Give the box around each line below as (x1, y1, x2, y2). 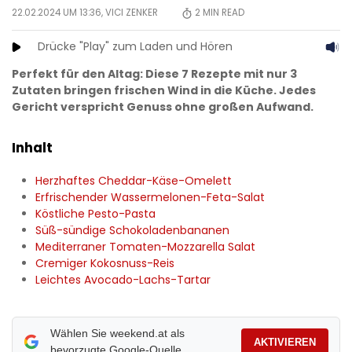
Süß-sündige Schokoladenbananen (35, 222, 229, 239)
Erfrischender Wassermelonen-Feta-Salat (35, 189, 265, 206)
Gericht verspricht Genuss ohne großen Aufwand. (12, 99, 313, 115)
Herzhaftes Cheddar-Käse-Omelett (35, 173, 232, 189)
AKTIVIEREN (254, 335, 316, 348)
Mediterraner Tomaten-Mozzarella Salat (35, 239, 255, 255)
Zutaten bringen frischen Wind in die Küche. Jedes (12, 82, 316, 99)
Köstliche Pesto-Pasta (35, 206, 156, 222)
